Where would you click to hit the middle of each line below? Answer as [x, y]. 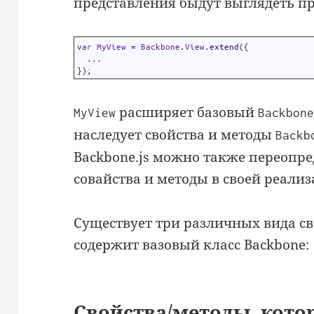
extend [225, 46]
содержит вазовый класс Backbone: [192, 244]
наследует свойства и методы [175, 134]
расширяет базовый [187, 112]
